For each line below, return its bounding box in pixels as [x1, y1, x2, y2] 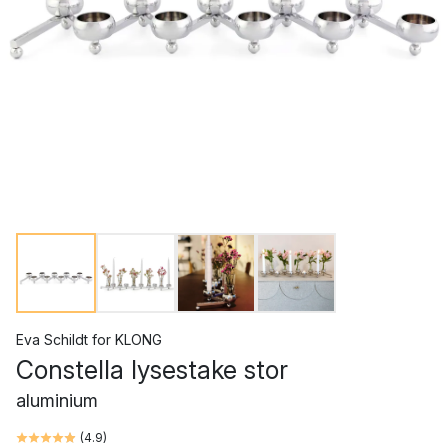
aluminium [16, 390, 98, 411]
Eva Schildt [16, 331, 88, 348]
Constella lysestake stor [16, 355, 288, 385]
